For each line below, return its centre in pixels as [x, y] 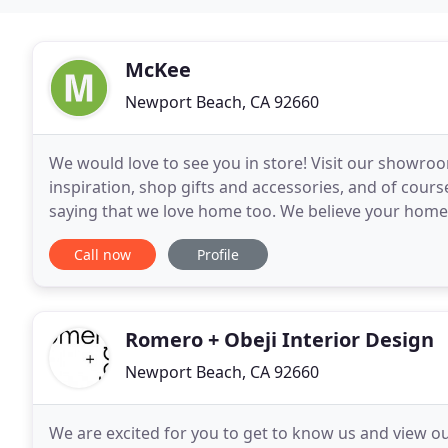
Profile [218, 254]
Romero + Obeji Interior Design [279, 339]
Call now [102, 254]
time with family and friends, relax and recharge [230, 235]
